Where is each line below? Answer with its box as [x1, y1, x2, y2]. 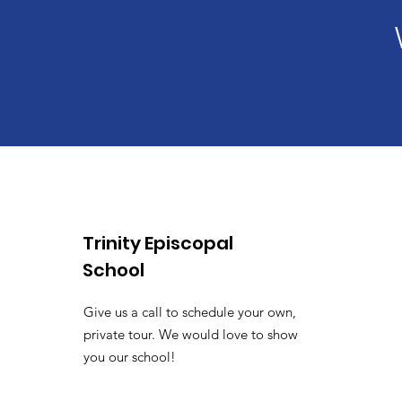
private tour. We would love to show [83, 326, 298, 343]
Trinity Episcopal [83, 231, 233, 256]
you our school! [83, 348, 179, 365]
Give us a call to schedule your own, [83, 303, 296, 320]
